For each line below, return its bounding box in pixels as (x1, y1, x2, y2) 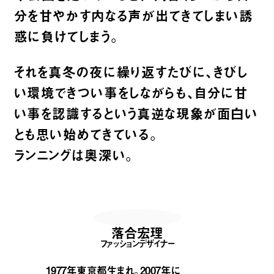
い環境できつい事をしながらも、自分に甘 (13, 83, 248, 103)
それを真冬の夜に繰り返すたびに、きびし (13, 62, 248, 82)
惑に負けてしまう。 (13, 26, 119, 46)
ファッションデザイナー (100, 236, 174, 250)
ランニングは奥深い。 (13, 145, 134, 165)
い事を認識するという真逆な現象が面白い (13, 103, 258, 124)
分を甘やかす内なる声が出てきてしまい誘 (13, 6, 253, 26)
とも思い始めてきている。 (13, 124, 158, 144)
